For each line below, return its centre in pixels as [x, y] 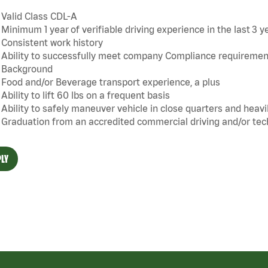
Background [27, 69]
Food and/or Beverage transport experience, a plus [111, 82]
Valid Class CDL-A [39, 16]
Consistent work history [52, 43]
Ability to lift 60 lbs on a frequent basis [86, 95]
